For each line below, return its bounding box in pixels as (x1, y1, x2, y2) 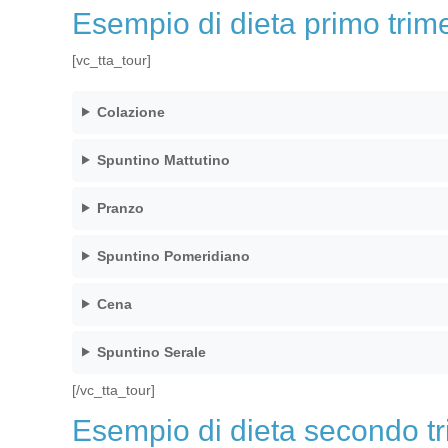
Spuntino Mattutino (96, 151, 230, 168)
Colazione (96, 103, 165, 120)
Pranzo (96, 199, 144, 216)
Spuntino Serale (96, 343, 206, 360)
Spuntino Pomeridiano (96, 247, 250, 264)
